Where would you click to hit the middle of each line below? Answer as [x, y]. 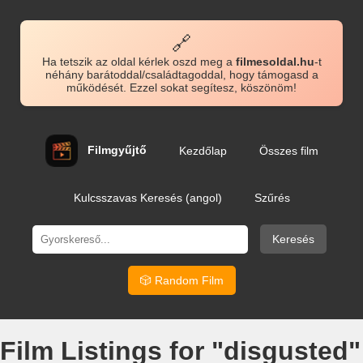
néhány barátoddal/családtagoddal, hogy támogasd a [181, 75]
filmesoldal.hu [275, 62]
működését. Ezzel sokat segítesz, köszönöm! [181, 88]
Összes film [288, 151]
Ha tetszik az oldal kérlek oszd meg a [139, 62]
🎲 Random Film [181, 280]
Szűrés [272, 198]
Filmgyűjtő [117, 149]
